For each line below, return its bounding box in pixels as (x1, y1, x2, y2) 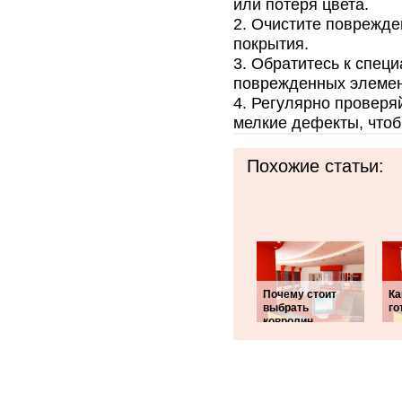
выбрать (263, 301, 309, 314)
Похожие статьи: (247, 156, 384, 176)
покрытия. (233, 35, 309, 53)
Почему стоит (263, 288, 336, 301)
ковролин (263, 315, 313, 328)
